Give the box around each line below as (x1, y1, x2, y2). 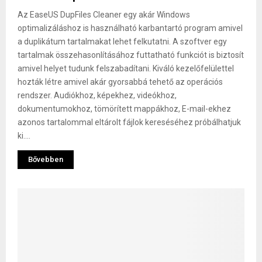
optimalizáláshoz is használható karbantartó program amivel (18, 23, 243, 33)
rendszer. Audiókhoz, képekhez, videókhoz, (18, 90, 177, 100)
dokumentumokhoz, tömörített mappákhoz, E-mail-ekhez (18, 104, 231, 113)
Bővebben (28, 154, 63, 164)
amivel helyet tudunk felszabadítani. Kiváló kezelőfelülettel (18, 63, 234, 73)
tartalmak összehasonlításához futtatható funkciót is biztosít (18, 50, 244, 60)
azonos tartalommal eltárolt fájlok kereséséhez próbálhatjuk (18, 117, 241, 127)
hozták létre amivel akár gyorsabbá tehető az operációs (18, 77, 223, 87)
